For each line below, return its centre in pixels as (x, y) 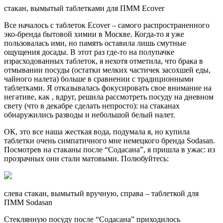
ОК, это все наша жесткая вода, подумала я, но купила (97, 132)
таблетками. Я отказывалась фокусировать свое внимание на (108, 88)
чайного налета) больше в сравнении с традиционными (99, 79)
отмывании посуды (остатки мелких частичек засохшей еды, (107, 70)
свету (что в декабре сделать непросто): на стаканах (92, 106)
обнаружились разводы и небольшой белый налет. (90, 115)
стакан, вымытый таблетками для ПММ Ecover (84, 8)
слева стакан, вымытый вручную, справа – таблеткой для (101, 194)
